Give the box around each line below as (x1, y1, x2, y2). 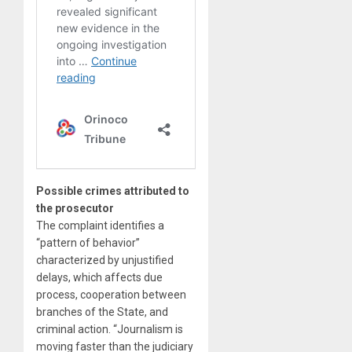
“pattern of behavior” (36, 236, 140, 249)
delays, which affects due (36, 270, 163, 284)
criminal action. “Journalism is (36, 322, 183, 335)
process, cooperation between (36, 288, 186, 301)
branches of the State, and (36, 305, 168, 318)
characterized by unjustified (36, 253, 174, 266)
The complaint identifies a (36, 218, 164, 232)
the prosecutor (36, 201, 114, 214)
